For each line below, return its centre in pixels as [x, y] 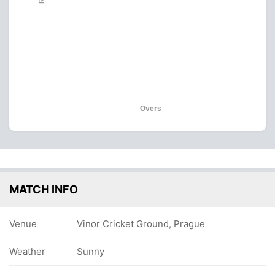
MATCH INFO [44, 189]
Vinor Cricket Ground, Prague [141, 224]
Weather [27, 251]
